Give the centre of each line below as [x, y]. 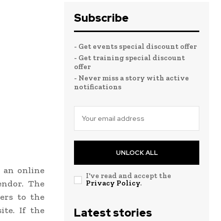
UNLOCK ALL [137, 153]
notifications [98, 87]
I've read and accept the [129, 176]
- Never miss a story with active [131, 78]
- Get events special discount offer [135, 47]
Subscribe [101, 18]
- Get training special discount [129, 58]
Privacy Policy [113, 183]
